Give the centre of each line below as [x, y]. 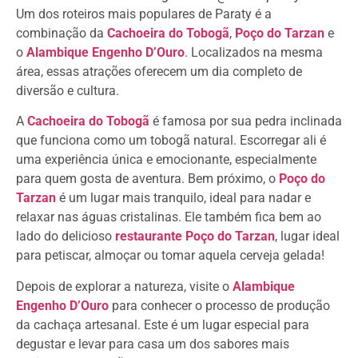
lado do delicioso [66, 237]
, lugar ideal [307, 237]
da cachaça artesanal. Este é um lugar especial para [163, 324]
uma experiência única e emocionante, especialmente [166, 160]
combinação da [62, 33]
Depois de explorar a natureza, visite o [124, 286]
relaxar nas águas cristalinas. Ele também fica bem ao [169, 217]
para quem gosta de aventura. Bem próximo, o [147, 179]
